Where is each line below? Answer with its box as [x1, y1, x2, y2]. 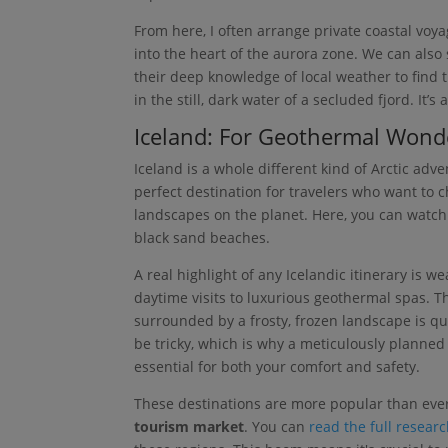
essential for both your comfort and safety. [134, 356, 421, 376]
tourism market [134, 416, 245, 436]
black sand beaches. [134, 227, 271, 247]
